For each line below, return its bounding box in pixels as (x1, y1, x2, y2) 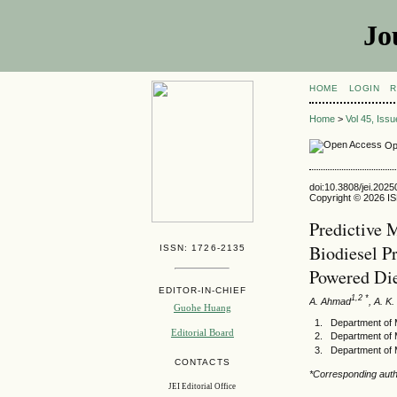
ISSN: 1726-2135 (160, 242, 245, 253)
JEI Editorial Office (168, 382, 237, 392)
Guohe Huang (173, 301, 231, 313)
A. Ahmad (309, 295, 352, 307)
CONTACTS (175, 356, 230, 367)
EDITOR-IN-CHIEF (158, 284, 247, 295)
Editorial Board (170, 327, 234, 339)
